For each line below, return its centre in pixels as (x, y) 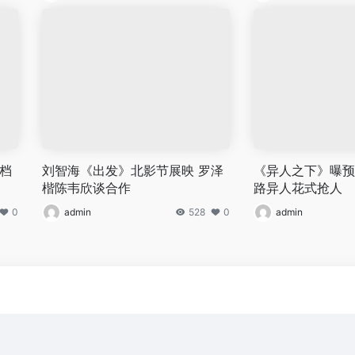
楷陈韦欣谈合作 (87, 187)
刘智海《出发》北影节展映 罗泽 (133, 170)
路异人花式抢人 (298, 187)
